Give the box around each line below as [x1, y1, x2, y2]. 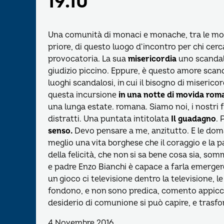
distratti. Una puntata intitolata [48, 114, 171, 124]
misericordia [128, 54, 176, 64]
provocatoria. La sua [48, 54, 128, 64]
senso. [48, 126, 72, 136]
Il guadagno [171, 114, 216, 124]
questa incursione [48, 90, 118, 100]
